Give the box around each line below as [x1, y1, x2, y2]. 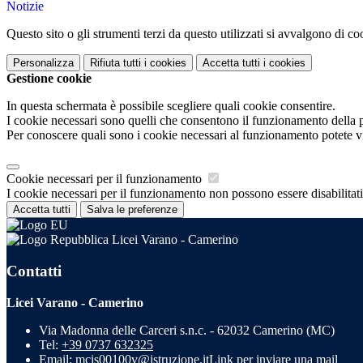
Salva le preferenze [87, 203, 177, 216]
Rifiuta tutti [90, 57, 141, 70]
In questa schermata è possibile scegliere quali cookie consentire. [6, 99, 335, 113]
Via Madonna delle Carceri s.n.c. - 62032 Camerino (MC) [39, 322, 335, 337]
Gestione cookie [6, 71, 92, 86]
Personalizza [13, 57, 74, 70]
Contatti [6, 262, 62, 280]
